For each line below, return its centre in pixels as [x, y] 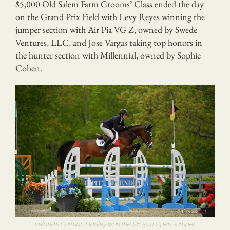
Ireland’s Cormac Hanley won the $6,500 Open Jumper [115, 224]
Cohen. [29, 68]
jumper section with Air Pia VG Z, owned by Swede [106, 29]
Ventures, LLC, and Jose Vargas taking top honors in [109, 42]
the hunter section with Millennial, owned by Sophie [108, 55]
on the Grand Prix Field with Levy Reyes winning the [110, 16]
